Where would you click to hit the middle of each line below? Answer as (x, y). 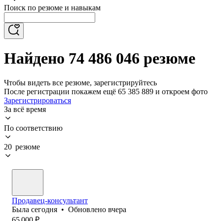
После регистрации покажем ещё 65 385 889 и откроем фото (106, 91)
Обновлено (88, 209)
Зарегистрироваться (37, 100)
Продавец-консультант (50, 200)
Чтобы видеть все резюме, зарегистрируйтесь (80, 82)
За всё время (25, 109)
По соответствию (33, 128)
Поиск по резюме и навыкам (52, 8)
